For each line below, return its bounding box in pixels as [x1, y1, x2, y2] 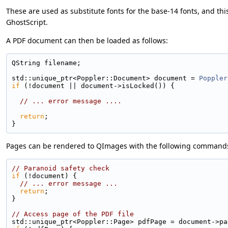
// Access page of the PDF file [12, 210, 134, 218]
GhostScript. [6, 17, 48, 27]
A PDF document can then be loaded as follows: [6, 35, 168, 45]
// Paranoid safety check [12, 164, 109, 172]
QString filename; [12, 59, 81, 67]
